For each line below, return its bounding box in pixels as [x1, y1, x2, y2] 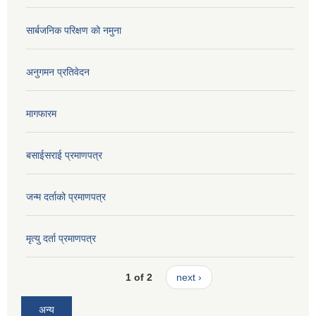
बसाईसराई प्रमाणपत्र [26, 150, 102, 162]
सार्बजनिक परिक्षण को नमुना [26, 25, 121, 37]
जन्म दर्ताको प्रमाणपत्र [26, 191, 106, 203]
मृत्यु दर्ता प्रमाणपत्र [26, 233, 96, 245]
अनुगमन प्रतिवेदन [26, 66, 90, 78]
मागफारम [26, 108, 56, 120]
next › [176, 271, 202, 283]
